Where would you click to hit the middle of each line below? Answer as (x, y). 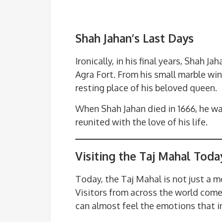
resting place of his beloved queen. (146, 88)
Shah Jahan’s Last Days (135, 38)
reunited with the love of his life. (141, 122)
